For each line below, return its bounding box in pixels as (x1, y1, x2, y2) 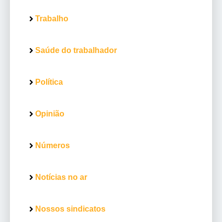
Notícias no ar (35, 173, 87, 182)
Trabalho (35, 14, 68, 23)
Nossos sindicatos (35, 205, 106, 214)
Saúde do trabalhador (35, 46, 117, 55)
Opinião (35, 110, 64, 118)
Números (35, 141, 70, 150)
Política (35, 78, 63, 87)
